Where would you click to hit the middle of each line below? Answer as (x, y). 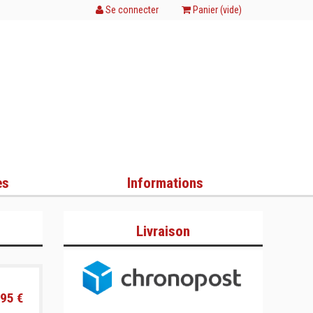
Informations (165, 183)
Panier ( (207, 10)
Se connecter (131, 10)
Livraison (163, 231)
